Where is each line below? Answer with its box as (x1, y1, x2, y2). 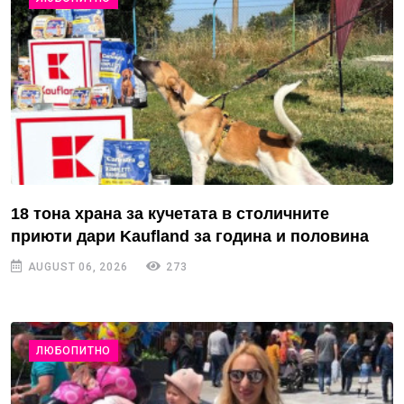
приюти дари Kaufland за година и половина (11, 226, 369, 245)
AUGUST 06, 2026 (23, 260, 128, 273)
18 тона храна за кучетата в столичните (11, 204, 329, 223)
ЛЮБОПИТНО (36, 344, 112, 357)
